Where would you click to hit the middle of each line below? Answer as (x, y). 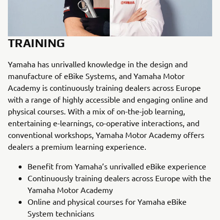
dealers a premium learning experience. (77, 146)
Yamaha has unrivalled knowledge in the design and (98, 64)
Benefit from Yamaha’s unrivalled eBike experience (117, 166)
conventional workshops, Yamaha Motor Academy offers (106, 134)
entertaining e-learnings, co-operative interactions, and (104, 123)
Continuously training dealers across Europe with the (119, 178)
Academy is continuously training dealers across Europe (104, 87)
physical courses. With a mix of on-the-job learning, (96, 111)
